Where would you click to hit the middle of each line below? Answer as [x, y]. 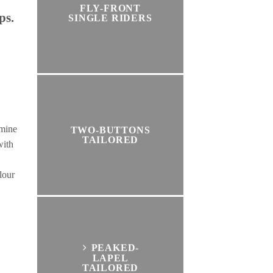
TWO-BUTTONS [110, 130]
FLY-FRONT [110, 8]
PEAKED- [115, 247]
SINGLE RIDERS [110, 18]
